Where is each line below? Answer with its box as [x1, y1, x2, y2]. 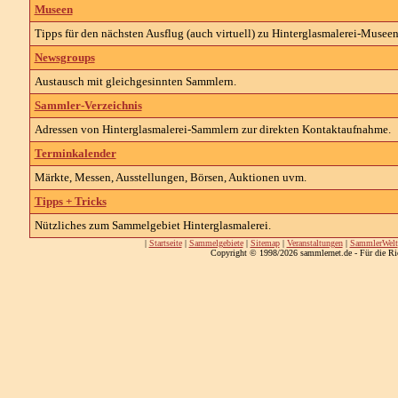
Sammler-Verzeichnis [34, 99, 142, 112]
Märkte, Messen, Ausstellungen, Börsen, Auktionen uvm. [34, 171, 306, 184]
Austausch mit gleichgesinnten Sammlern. [34, 75, 236, 88]
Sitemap [250, 238, 280, 248]
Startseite [148, 238, 182, 248]
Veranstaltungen [286, 238, 343, 248]
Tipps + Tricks [34, 195, 107, 208]
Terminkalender [34, 147, 116, 160]
